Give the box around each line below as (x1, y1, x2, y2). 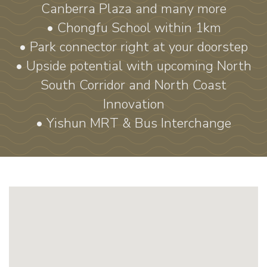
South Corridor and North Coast (41, 76, 226, 94)
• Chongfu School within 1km (46, 19, 221, 37)
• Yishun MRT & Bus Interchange (36, 114, 231, 132)
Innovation (103, 95, 164, 113)
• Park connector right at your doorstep (19, 38, 248, 56)
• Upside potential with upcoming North (15, 57, 252, 75)
